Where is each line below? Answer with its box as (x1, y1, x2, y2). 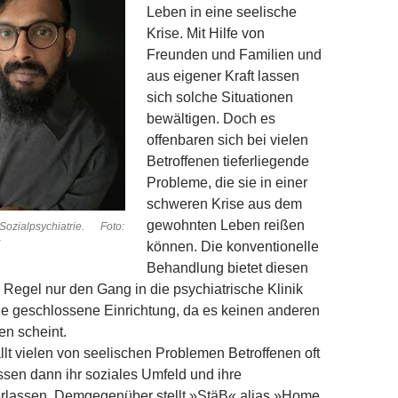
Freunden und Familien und (147, 47, 322, 63)
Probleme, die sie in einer (147, 175, 307, 191)
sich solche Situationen (147, 90, 293, 106)
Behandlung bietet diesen (147, 260, 308, 276)
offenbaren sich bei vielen (147, 132, 308, 148)
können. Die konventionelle (147, 239, 319, 255)
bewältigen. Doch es (147, 111, 275, 127)
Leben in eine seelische (147, 4, 297, 20)
